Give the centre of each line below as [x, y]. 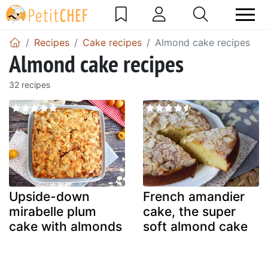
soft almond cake [195, 227]
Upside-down [49, 197]
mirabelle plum [53, 212]
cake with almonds [66, 227]
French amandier [194, 197]
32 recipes [30, 84]
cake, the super [189, 212]
